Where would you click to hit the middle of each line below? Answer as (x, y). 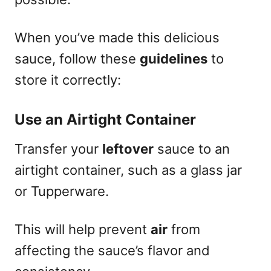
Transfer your (58, 149)
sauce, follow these (77, 58)
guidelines (174, 58)
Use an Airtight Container (105, 119)
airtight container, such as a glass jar (128, 170)
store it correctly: (68, 80)
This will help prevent (83, 229)
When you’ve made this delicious (117, 37)
